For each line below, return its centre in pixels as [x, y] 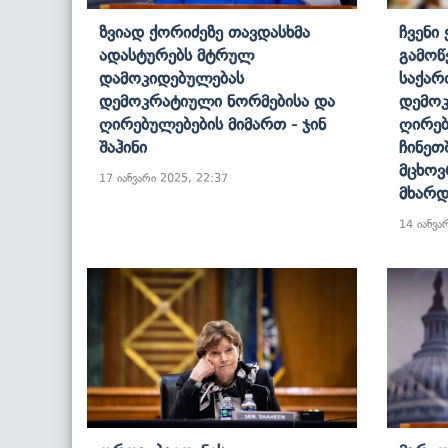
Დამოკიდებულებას [171, 77]
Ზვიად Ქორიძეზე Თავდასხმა [204, 31]
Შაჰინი [123, 146]
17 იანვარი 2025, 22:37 [163, 177]
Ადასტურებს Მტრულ [176, 54]
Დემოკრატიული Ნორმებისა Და [217, 100]
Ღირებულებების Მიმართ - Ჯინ [212, 123]
